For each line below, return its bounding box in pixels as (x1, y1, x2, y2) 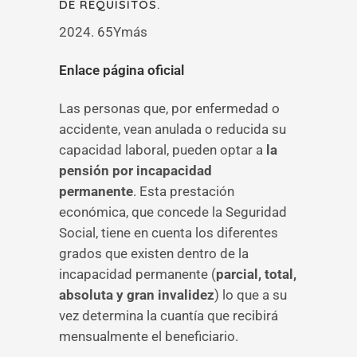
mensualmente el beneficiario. (59, 328, 238, 344)
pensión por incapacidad (59, 163, 212, 178)
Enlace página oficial (59, 62, 184, 78)
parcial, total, (216, 266, 296, 282)
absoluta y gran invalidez (59, 287, 214, 303)
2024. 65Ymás (59, 24, 147, 40)
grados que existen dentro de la (59, 245, 249, 261)
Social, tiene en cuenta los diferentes (59, 225, 278, 241)
